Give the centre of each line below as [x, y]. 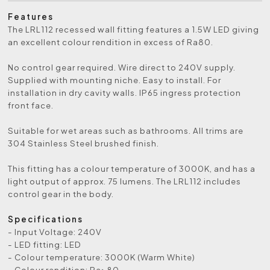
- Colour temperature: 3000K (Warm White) [102, 257]
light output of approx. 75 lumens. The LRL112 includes [125, 181]
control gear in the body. [61, 193]
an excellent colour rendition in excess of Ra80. [111, 42]
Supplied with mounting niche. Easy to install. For [115, 80]
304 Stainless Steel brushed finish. [84, 143]
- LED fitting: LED [45, 244]
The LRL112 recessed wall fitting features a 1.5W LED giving [134, 29]
